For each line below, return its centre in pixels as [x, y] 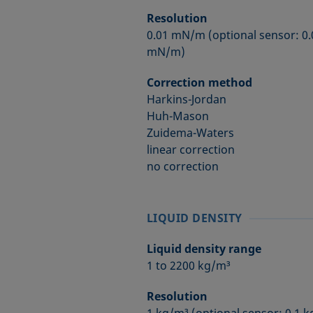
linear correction [190, 150]
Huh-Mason [177, 116]
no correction [182, 166]
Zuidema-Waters [190, 133]
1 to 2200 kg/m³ [188, 265]
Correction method [199, 82]
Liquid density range [204, 249]
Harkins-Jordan [186, 99]
